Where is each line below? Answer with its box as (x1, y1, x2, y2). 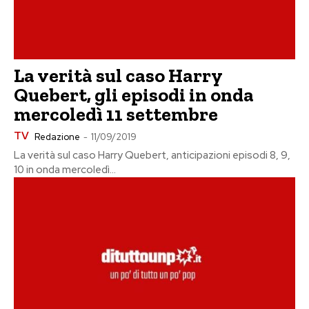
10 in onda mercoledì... (14, 162, 116, 177)
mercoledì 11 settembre (14, 102, 218, 126)
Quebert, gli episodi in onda (14, 83, 254, 106)
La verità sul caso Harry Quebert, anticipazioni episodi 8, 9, (14, 148, 290, 162)
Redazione (34, 130, 80, 143)
